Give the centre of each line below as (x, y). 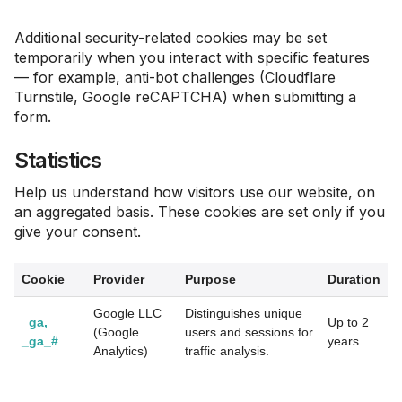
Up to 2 (348, 322)
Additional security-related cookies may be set (170, 38)
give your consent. (78, 232)
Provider (119, 279)
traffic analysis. (227, 351)
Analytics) (121, 351)
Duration (354, 279)
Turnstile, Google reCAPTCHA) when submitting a (185, 97)
